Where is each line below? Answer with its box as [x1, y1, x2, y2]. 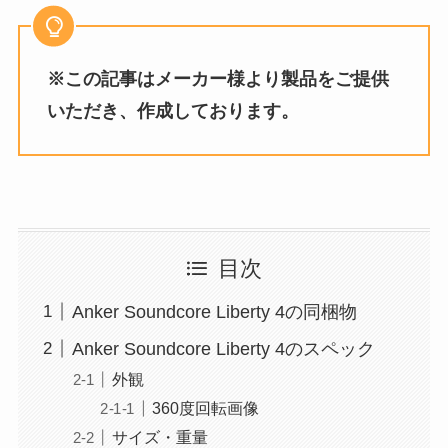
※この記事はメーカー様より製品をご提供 [46, 69, 389, 90]
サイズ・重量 [111, 427, 208, 446]
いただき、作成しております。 [46, 101, 299, 122]
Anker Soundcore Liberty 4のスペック [71, 338, 375, 359]
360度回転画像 [152, 398, 260, 417]
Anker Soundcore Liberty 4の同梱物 [71, 301, 357, 322]
